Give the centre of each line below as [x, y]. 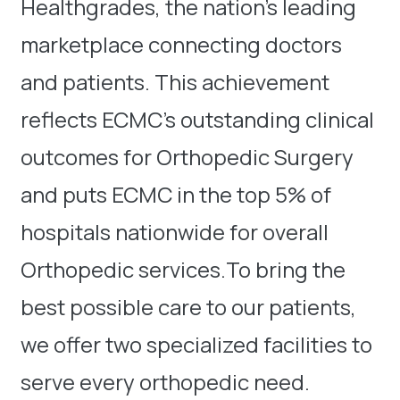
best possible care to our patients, [188, 307]
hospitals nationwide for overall [175, 232]
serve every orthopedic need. [165, 382]
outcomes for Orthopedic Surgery [187, 157]
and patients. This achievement [175, 82]
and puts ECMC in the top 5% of [176, 195]
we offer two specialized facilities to [196, 345]
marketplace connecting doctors [181, 45]
